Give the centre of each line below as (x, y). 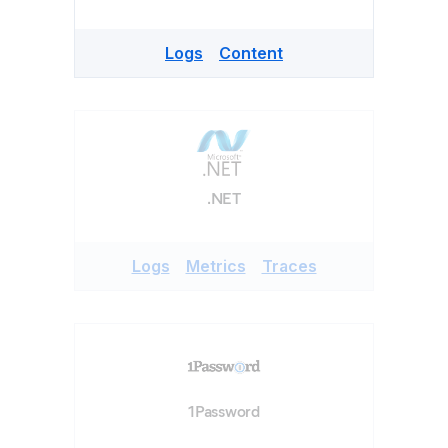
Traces (289, 266)
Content (251, 53)
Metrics (215, 266)
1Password (224, 411)
